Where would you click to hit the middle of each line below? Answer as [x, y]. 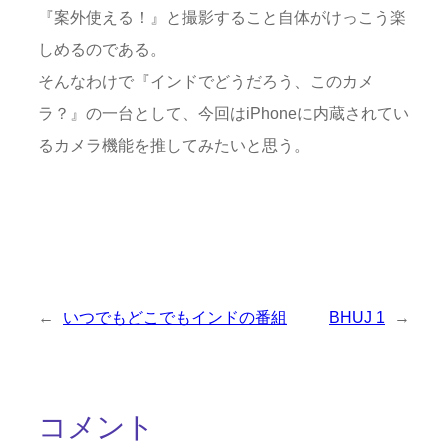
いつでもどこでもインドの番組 [175, 317]
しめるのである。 [102, 49]
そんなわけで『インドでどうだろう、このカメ [206, 81]
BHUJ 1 [357, 317]
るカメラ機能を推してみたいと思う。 [174, 145]
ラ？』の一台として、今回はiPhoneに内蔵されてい [223, 113]
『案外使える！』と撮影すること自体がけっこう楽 [222, 17]
